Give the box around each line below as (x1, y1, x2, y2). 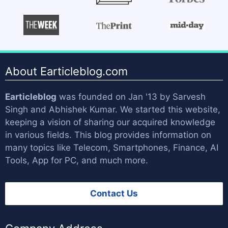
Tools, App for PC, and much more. (5, 155, 148, 166)
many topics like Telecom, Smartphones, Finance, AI (5, 142, 218, 153)
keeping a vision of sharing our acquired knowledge (5, 117, 215, 128)
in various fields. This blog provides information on (5, 130, 211, 140)
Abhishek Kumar (49, 104, 115, 115)
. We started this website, (115, 104, 220, 115)
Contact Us (90, 188, 138, 199)
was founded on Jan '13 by (56, 92, 173, 102)
